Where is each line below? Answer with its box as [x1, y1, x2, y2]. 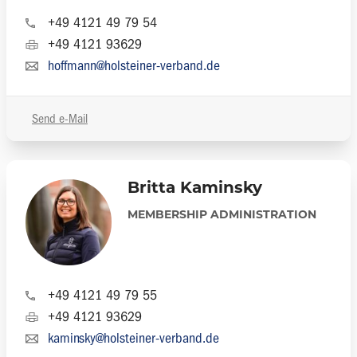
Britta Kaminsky [127, 181, 262, 197]
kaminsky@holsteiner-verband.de [48, 330, 219, 347]
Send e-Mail [32, 112, 88, 126]
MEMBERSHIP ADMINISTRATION [127, 210, 316, 222]
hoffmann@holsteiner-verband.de [48, 57, 220, 74]
